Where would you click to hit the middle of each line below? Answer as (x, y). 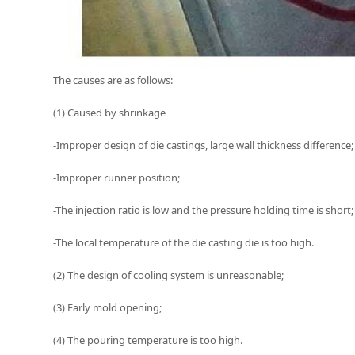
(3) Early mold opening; (108, 307)
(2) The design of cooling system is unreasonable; (169, 275)
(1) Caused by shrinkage (110, 112)
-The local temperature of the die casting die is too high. (184, 242)
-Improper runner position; (117, 177)
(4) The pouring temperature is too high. (148, 340)
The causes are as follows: (113, 80)
